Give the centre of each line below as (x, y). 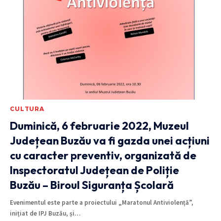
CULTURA (27, 109)
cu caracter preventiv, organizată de (103, 155)
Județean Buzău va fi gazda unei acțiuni (110, 140)
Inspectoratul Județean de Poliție (94, 170)
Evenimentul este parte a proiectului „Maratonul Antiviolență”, (102, 202)
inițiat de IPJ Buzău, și (42, 213)
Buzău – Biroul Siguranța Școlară (92, 185)
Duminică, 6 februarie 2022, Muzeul (99, 126)
